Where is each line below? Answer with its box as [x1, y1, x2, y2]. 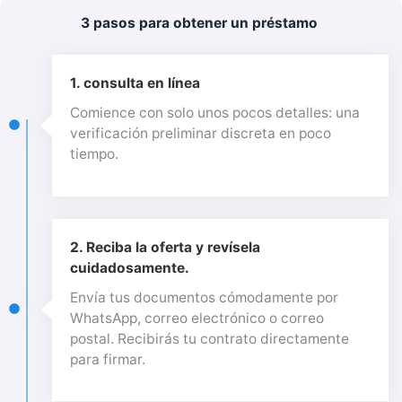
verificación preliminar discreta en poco [70, 125, 331, 142]
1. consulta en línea [70, 74, 200, 92]
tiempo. [70, 145, 118, 162]
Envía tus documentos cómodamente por [70, 288, 338, 306]
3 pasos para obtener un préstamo [80, 14, 318, 31]
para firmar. [70, 350, 145, 368]
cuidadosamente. [70, 258, 189, 276]
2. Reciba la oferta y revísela [70, 238, 260, 256]
